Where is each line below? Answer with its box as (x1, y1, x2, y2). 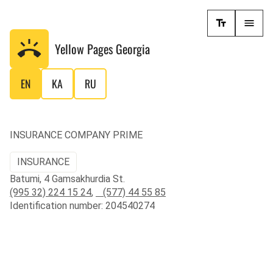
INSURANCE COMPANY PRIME (10, 129, 143, 141)
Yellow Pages (55, 40, 116, 58)
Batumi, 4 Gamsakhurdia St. (10, 172, 125, 185)
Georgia (116, 40, 150, 58)
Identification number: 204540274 (10, 199, 155, 211)
